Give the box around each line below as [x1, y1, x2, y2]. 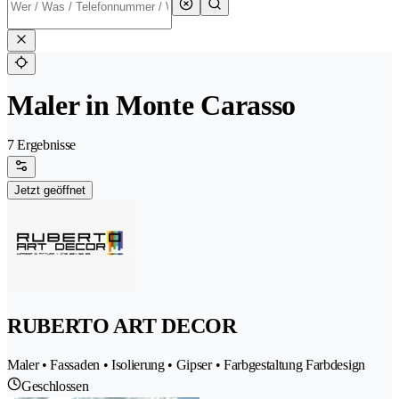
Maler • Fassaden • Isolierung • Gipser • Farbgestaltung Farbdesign [7, 357, 365, 373]
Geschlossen [21, 379, 89, 395]
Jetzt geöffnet [14, 183, 85, 198]
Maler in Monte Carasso [7, 89, 296, 122]
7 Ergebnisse [7, 137, 77, 153]
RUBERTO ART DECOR [7, 314, 237, 338]
